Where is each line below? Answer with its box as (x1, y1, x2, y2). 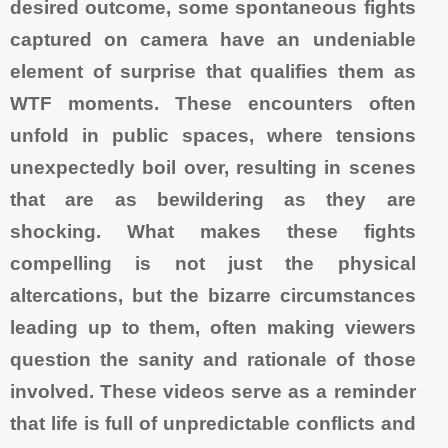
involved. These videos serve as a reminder (10, 380, 416, 402)
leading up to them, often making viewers (10, 316, 416, 338)
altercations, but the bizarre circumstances (10, 284, 416, 306)
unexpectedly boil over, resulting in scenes (10, 156, 416, 178)
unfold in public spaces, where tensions (10, 124, 416, 146)
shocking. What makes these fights (10, 220, 416, 242)
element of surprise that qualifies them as (10, 60, 416, 82)
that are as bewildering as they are (10, 188, 416, 210)
